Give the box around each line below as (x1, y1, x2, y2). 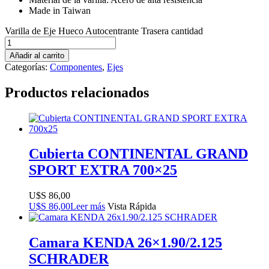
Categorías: (5, 61, 50, 72)
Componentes (50, 61, 102, 72)
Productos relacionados (5, 84, 149, 100)
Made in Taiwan (29, 5, 91, 16)
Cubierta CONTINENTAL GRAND (29, 146, 248, 162)
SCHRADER (29, 251, 109, 267)
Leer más (70, 201, 105, 212)
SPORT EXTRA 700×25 (29, 162, 177, 178)
